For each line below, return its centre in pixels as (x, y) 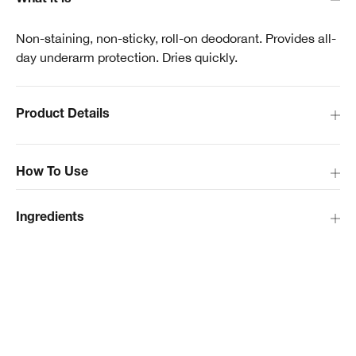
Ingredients (50, 219)
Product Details (63, 115)
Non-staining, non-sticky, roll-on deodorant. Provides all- (176, 38)
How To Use (52, 173)
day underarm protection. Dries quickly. (127, 57)
